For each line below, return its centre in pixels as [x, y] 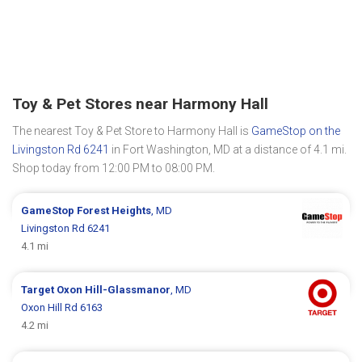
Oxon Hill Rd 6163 [62, 307]
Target [39, 289]
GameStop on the [296, 130]
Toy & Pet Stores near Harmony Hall [140, 103]
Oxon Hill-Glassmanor [114, 289]
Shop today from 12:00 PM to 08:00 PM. [114, 168]
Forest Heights [114, 210]
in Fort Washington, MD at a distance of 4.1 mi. [228, 149]
